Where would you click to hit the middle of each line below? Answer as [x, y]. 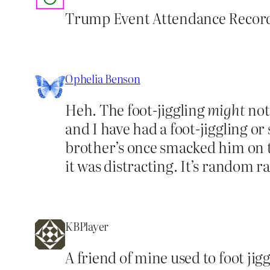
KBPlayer [87, 226]
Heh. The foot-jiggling [137, 109]
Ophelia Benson [103, 78]
